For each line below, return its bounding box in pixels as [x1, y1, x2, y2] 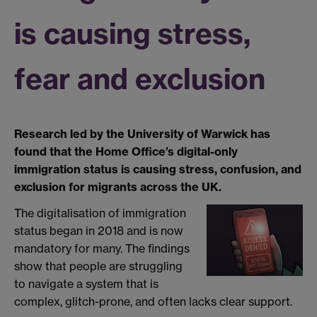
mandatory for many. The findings [14, 241, 190, 256]
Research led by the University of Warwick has [14, 126, 270, 141]
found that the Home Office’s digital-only [14, 144, 238, 158]
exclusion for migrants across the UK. [14, 179, 221, 194]
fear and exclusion [14, 60, 265, 97]
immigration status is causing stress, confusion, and [14, 161, 301, 176]
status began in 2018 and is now [14, 224, 183, 238]
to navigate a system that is [14, 277, 158, 292]
